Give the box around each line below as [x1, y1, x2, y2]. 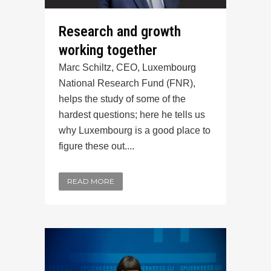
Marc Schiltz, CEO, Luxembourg [59, 62, 196, 73]
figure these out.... [59, 140, 134, 151]
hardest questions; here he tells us [59, 109, 205, 120]
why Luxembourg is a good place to [59, 125, 211, 135]
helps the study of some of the [59, 93, 186, 104]
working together [59, 41, 157, 59]
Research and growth [59, 22, 181, 40]
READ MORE [67, 176, 114, 186]
